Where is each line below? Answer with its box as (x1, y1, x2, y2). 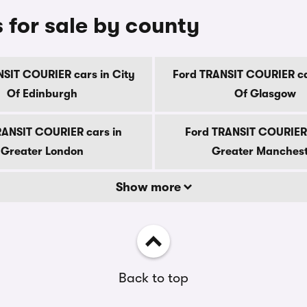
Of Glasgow (234, 88, 296, 100)
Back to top (119, 270, 188, 286)
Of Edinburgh (6, 88, 77, 100)
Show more (115, 180, 184, 194)
